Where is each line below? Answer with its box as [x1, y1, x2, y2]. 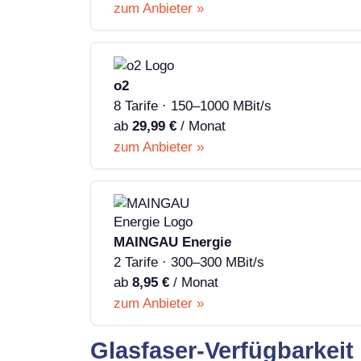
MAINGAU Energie [114, 234, 231, 250]
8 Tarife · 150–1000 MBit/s [114, 98, 272, 114]
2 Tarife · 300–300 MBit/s [114, 254, 264, 270]
